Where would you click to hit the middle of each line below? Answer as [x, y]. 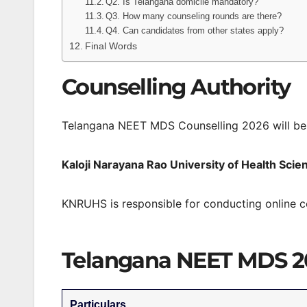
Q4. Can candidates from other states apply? [195, 31]
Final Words [111, 46]
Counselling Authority [176, 87]
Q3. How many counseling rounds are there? [194, 16]
